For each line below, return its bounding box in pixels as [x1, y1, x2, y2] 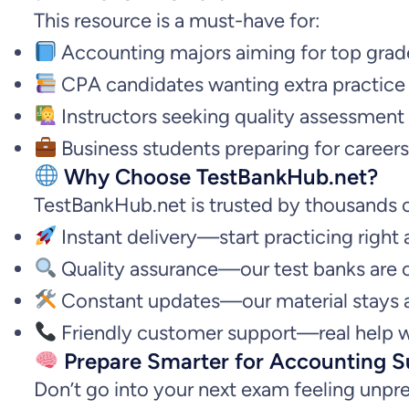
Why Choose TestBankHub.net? [58, 163, 379, 190]
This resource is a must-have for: [34, 7, 320, 33]
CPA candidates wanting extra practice [57, 71, 406, 97]
